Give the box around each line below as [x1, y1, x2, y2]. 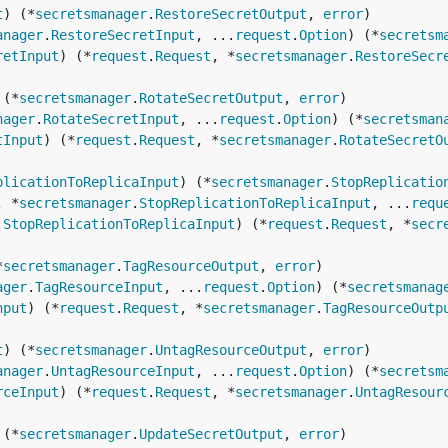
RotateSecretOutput [139, 90, 283, 106]
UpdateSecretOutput [139, 426, 283, 442]
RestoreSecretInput [51, 27, 195, 43]
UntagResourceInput [51, 363, 195, 379]
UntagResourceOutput [155, 342, 307, 358]
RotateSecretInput [43, 111, 179, 127]
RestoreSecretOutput [155, 6, 307, 22]
